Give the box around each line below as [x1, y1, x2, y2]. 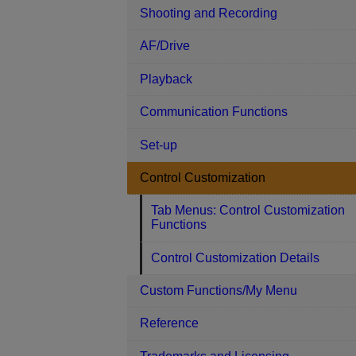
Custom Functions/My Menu [140, 284, 297, 298]
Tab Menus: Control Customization [151, 203, 346, 218]
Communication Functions [140, 105, 288, 119]
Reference [140, 316, 199, 331]
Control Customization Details [151, 250, 320, 265]
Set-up [140, 137, 177, 152]
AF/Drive [140, 39, 190, 53]
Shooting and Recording [140, 6, 277, 21]
